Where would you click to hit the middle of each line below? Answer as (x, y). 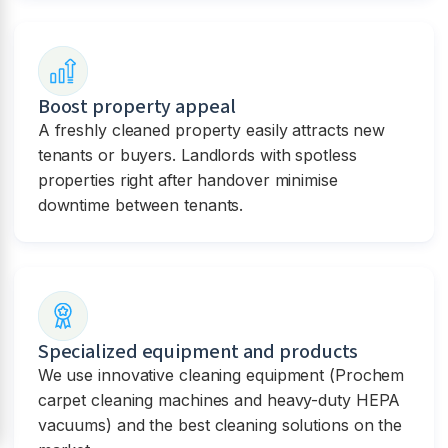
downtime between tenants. (140, 204)
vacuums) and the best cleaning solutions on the (220, 424)
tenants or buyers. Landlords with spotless (197, 154)
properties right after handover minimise (187, 179)
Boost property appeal (136, 106)
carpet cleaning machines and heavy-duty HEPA (219, 399)
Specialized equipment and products (198, 351)
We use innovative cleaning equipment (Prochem (221, 374)
